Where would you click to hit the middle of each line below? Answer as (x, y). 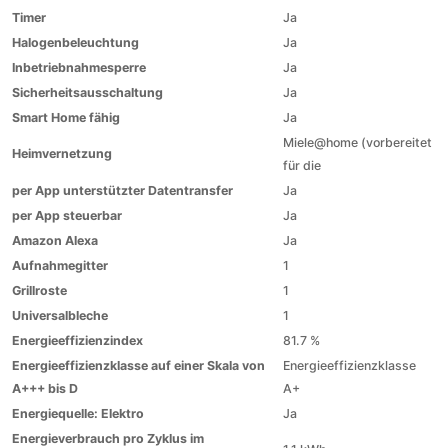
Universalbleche (60, 315)
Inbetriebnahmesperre (79, 67)
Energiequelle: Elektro (78, 413)
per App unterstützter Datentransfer (123, 190)
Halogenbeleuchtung (76, 42)
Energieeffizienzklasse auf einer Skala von (139, 365)
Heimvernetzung (62, 153)
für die (302, 165)
